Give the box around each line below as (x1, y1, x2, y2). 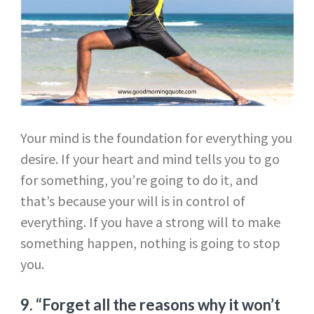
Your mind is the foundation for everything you (20, 128, 292, 146)
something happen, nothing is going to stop (20, 233, 280, 252)
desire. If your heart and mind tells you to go (20, 149, 280, 168)
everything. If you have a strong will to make (20, 212, 280, 231)
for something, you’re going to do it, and (20, 170, 258, 189)
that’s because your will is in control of (20, 191, 245, 210)
